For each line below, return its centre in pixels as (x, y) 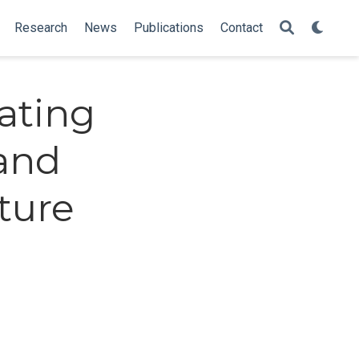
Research (41, 28)
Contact (242, 28)
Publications (169, 28)
